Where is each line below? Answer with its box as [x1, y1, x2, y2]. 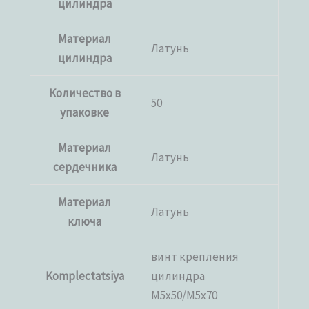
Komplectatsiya [45, 268, 124, 283]
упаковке [60, 104, 110, 120]
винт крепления [151, 248, 239, 264]
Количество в [48, 85, 121, 101]
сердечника [52, 159, 117, 175]
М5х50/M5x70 [151, 287, 218, 303]
